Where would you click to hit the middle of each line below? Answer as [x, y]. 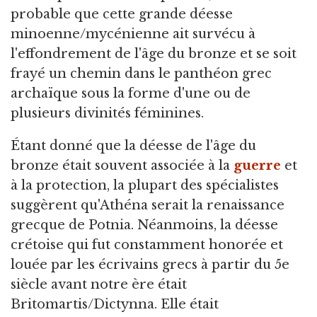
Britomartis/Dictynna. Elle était [115, 305]
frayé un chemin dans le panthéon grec [141, 74]
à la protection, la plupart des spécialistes [145, 186]
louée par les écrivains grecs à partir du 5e [150, 265]
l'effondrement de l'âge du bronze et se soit [154, 54]
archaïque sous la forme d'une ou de [131, 94]
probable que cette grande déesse [122, 15]
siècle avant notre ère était [99, 285]
